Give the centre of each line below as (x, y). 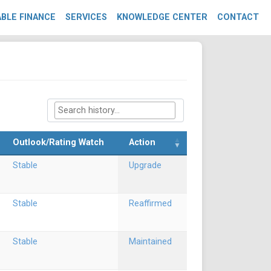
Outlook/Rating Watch (58, 142)
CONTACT (238, 17)
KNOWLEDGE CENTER (162, 17)
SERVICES (86, 17)
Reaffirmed (150, 204)
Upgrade (145, 165)
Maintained (150, 242)
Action (142, 142)
